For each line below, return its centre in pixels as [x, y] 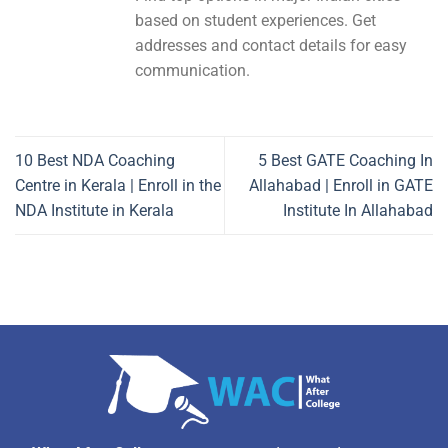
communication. [192, 71]
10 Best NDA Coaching [95, 161]
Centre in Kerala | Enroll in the [118, 186]
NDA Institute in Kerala [94, 211]
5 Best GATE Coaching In [345, 161]
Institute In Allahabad [358, 211]
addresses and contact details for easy [271, 46]
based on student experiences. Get [255, 21]
